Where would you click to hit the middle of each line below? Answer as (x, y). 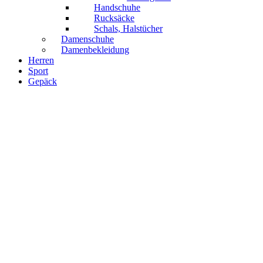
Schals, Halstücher (128, 29)
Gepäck (43, 82)
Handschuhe (117, 8)
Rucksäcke (114, 18)
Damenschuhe (87, 39)
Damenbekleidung (95, 50)
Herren (41, 60)
